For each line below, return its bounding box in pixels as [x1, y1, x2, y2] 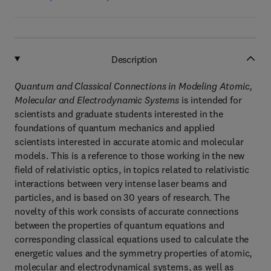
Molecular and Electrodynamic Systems [15, 94, 181, 106]
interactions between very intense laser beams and [15, 177, 227, 189]
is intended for [181, 94, 242, 106]
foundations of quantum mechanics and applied [15, 122, 215, 134]
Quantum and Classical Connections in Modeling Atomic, [15, 80, 252, 92]
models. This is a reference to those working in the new [15, 149, 245, 162]
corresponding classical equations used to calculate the [15, 233, 249, 245]
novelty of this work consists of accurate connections [15, 205, 239, 217]
